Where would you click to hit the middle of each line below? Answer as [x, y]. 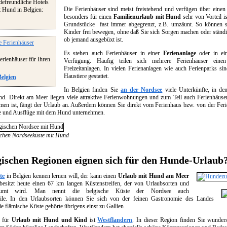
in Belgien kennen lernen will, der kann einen [61, 176]
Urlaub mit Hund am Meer [154, 176]
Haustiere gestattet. [86, 76]
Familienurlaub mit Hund [147, 17]
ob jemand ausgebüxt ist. [93, 40]
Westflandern [115, 220]
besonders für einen [89, 17]
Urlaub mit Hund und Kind [49, 220]
